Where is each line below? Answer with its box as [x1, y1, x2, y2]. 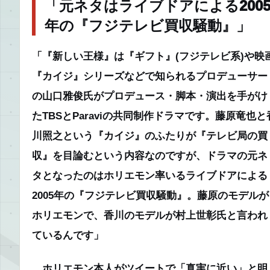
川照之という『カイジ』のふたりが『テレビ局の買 [32, 130, 268, 141]
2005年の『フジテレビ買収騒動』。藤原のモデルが [32, 189, 269, 201]
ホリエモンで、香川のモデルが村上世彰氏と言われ [32, 209, 268, 221]
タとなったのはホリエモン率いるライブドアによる [32, 169, 268, 181]
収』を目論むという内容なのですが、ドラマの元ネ [32, 149, 268, 161]
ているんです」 [32, 229, 104, 240]
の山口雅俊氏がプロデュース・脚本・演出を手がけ [32, 90, 268, 101]
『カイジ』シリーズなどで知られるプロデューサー [32, 70, 268, 81]
